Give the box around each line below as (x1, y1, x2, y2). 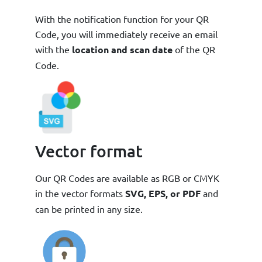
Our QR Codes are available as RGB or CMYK (35, 171, 219, 184)
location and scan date (70, 43, 173, 56)
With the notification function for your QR (35, 12, 209, 25)
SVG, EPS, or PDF (125, 187, 203, 199)
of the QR (173, 43, 215, 55)
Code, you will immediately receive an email (35, 27, 218, 40)
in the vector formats (35, 187, 125, 199)
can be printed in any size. (35, 202, 143, 215)
